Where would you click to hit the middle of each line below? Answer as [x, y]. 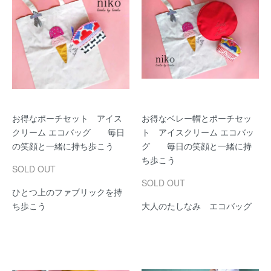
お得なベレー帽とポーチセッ [197, 118]
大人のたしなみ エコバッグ [197, 206]
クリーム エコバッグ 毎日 [68, 132]
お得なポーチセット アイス [67, 118]
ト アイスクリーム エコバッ [198, 132]
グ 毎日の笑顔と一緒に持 [197, 146]
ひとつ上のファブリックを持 [67, 192]
